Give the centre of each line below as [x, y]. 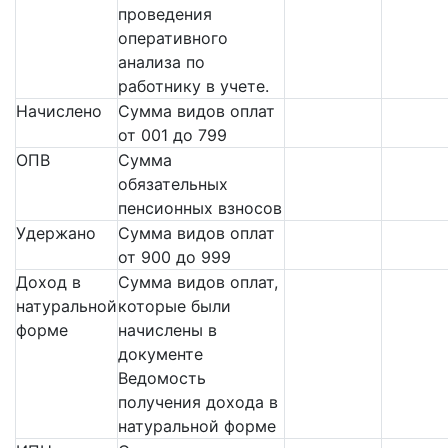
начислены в [167, 330]
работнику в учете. [198, 86]
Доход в [48, 282]
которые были [174, 306]
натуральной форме [197, 426]
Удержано [56, 233]
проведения [165, 14]
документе [160, 354]
